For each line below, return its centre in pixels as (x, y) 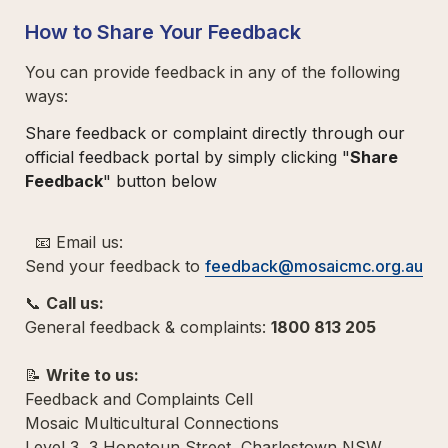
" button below (160, 180)
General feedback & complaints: (148, 326)
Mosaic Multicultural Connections (157, 422)
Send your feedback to (115, 265)
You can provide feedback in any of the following (212, 71)
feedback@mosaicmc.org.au (314, 265)
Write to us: (96, 374)
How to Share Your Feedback (163, 31)
